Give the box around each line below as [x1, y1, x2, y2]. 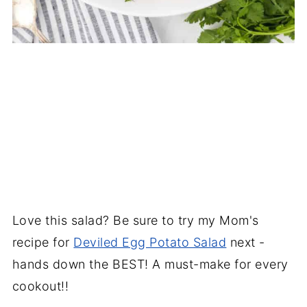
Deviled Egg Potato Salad [73, 234, 227, 249]
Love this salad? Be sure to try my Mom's [12, 212, 259, 228]
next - [226, 234, 265, 249]
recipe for [12, 234, 74, 249]
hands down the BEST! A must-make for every [12, 256, 288, 271]
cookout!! [12, 278, 69, 293]
